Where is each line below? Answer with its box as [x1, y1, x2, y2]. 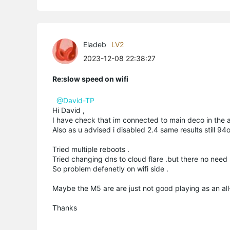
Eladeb [83, 40, 106, 49]
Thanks [52, 203, 77, 212]
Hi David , [52, 105, 85, 114]
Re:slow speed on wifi [52, 74, 128, 83]
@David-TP [56, 95, 94, 105]
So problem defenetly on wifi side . [52, 164, 168, 173]
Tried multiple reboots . [52, 144, 129, 154]
